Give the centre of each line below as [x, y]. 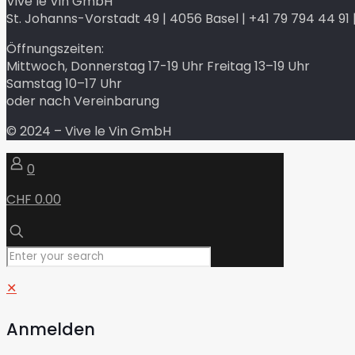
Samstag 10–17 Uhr [64, 84]
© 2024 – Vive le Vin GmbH [89, 131]
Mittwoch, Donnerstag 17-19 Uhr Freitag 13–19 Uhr [158, 66]
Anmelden [51, 329]
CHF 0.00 [34, 199]
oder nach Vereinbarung [83, 101]
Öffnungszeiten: [55, 49]
